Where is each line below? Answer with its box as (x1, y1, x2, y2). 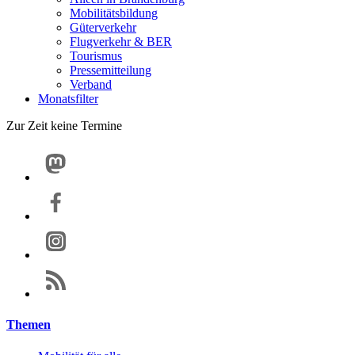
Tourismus (70, 49, 122, 63)
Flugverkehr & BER (70, 35, 172, 48)
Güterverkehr (70, 21, 136, 34)
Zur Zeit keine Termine (6, 119, 122, 132)
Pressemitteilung (70, 63, 151, 77)
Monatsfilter (38, 92, 98, 105)
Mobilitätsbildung (70, 6, 158, 20)
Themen (6, 318, 51, 332)
